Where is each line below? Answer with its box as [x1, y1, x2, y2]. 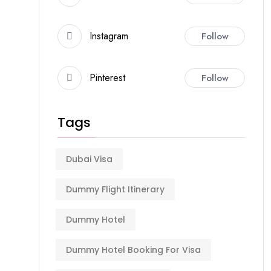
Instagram [90, 29, 128, 43]
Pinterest [90, 71, 125, 85]
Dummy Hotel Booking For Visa [66, 244, 201, 256]
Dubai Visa [66, 153, 113, 165]
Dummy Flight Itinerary [66, 183, 165, 195]
